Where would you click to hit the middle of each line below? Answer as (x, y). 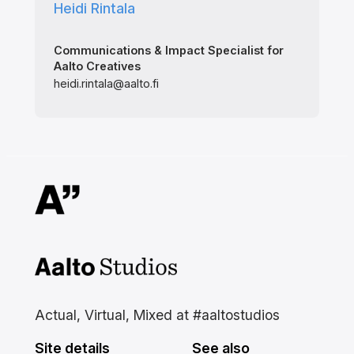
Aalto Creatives (97, 66)
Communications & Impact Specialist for (168, 51)
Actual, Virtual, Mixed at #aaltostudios (157, 314)
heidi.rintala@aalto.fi (106, 83)
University (66, 290)
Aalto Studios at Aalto (105, 268)
